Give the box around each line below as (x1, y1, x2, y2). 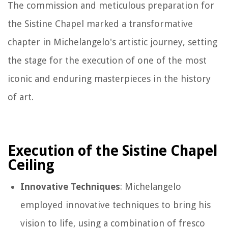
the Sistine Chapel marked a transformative (8, 18, 193, 29)
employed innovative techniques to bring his (20, 199, 211, 210)
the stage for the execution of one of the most (8, 54, 207, 66)
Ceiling (8, 156, 54, 174)
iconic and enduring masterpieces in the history (8, 73, 211, 84)
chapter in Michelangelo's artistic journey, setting (8, 36, 217, 47)
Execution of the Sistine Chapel (8, 142, 217, 159)
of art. (8, 91, 34, 102)
